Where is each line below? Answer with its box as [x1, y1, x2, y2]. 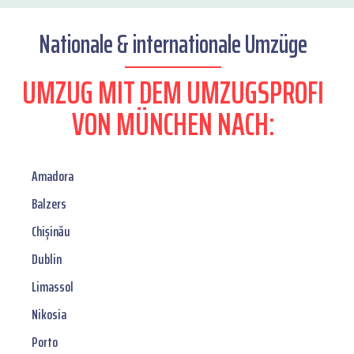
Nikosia [32, 303, 66, 326]
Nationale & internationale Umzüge [39, 24, 307, 65]
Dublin [32, 248, 62, 271]
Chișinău [32, 220, 70, 243]
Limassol [32, 276, 73, 299]
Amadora [32, 165, 73, 188]
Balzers [32, 193, 66, 216]
